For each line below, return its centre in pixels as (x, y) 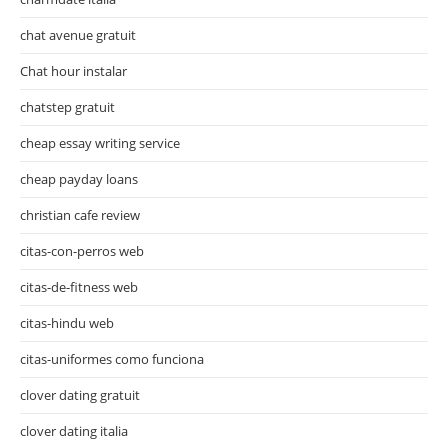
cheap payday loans (79, 178)
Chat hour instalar (73, 70)
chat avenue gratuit (78, 34)
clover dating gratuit (80, 394)
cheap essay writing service (100, 142)
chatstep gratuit (67, 106)
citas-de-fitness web (79, 286)
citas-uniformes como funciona (112, 358)
